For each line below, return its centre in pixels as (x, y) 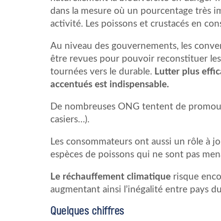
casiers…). (70, 119)
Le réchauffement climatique (112, 177)
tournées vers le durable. (102, 72)
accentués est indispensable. (110, 84)
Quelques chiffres (87, 211)
